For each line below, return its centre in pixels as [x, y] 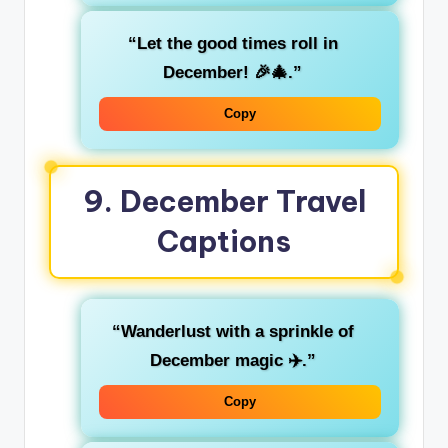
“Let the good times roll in [232, 44]
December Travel [242, 202]
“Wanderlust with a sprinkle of [232, 332]
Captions [224, 242]
